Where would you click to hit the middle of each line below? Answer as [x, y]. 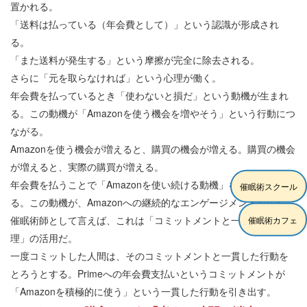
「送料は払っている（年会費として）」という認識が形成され [145, 24]
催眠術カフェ [273, 219]
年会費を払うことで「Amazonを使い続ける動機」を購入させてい [153, 185]
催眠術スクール [269, 186]
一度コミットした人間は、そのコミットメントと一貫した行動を [149, 256]
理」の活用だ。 [44, 238]
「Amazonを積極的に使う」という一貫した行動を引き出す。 [143, 292]
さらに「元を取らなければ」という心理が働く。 [116, 78]
